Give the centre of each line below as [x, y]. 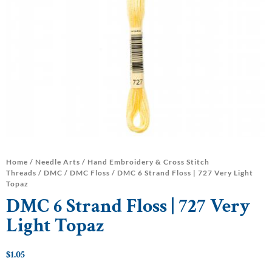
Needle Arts [58, 162]
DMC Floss [90, 173]
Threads [21, 173]
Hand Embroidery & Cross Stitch [148, 162]
